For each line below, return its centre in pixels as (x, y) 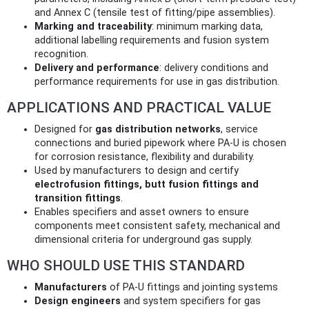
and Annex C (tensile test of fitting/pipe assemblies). (155, 12)
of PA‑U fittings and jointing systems (192, 287)
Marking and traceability (93, 26)
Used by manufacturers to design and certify (137, 170)
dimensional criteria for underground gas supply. (143, 239)
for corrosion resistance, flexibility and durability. (144, 157)
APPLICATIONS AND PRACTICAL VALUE (139, 107)
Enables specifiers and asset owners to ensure (142, 212)
